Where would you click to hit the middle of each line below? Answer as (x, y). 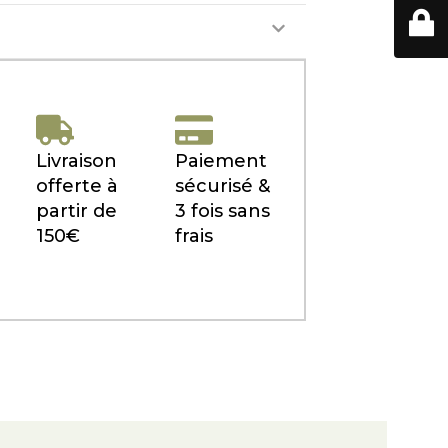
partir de (76, 211)
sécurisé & (222, 186)
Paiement (220, 161)
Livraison (76, 161)
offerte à (76, 186)
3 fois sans (222, 211)
